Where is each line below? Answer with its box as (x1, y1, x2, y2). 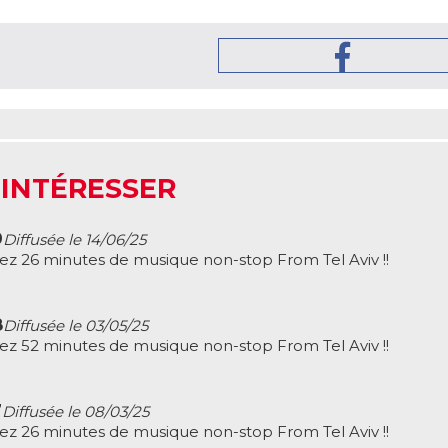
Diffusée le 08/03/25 (2, 402, 149, 421)
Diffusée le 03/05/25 (3, 316, 148, 335)
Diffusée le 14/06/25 (3, 230, 146, 249)
